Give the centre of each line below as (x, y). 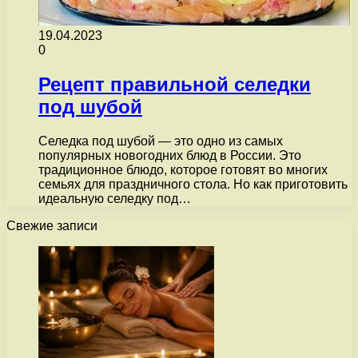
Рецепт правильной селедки (175, 84)
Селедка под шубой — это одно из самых (161, 141)
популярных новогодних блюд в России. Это (170, 155)
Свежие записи (52, 225)
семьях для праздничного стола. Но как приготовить (193, 184)
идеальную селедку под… (115, 198)
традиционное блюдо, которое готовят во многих (183, 169)
